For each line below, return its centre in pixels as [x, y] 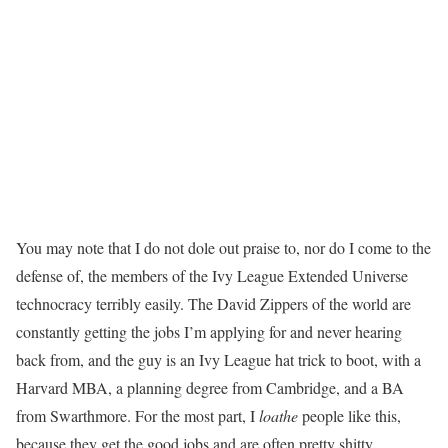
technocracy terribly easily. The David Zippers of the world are [213, 304]
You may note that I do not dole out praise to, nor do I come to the [223, 248]
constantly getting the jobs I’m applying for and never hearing [209, 332]
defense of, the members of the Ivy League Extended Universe [212, 276]
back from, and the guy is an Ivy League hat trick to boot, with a [218, 360]
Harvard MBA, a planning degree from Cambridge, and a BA [210, 388]
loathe [278, 416]
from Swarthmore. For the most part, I [137, 416]
